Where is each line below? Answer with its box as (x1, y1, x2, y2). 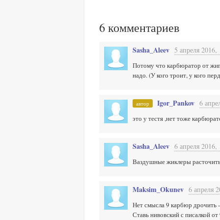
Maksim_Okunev (133, 184, 184, 194)
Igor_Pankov (157, 98, 194, 108)
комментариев (105, 20, 179, 35)
